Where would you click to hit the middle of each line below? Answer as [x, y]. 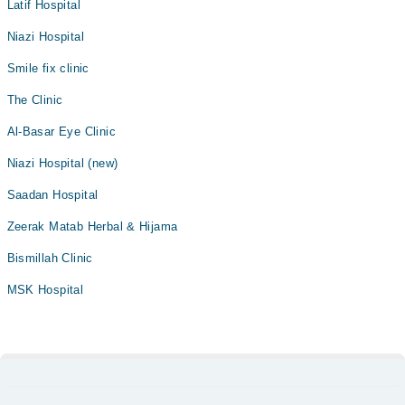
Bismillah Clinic [50, 258]
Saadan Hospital [52, 195]
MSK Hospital [45, 290]
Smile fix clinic [48, 68]
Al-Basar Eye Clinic [61, 132]
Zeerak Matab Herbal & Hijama [92, 226]
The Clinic [35, 100]
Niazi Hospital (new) [62, 163]
